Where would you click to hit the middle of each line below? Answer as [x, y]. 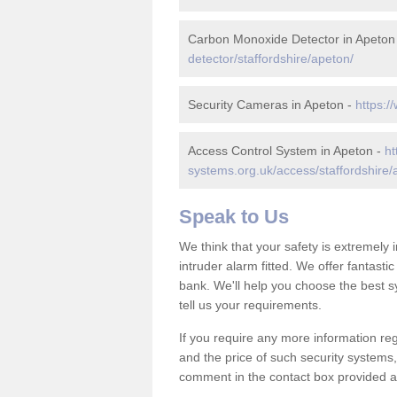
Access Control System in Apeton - [286, 151]
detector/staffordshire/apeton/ [271, 58]
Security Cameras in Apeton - [272, 105]
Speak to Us [234, 217]
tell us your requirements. [250, 305]
